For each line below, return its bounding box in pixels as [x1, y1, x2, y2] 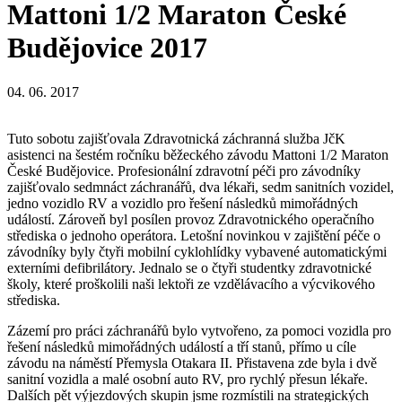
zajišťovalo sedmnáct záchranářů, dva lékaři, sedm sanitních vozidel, [7, 179, 394, 195]
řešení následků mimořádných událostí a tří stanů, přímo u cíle [7, 338, 356, 354]
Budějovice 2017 [7, 31, 207, 65]
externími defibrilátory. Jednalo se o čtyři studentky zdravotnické [7, 259, 371, 275]
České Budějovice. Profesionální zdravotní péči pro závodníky [7, 162, 361, 179]
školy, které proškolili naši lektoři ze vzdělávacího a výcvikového [7, 275, 375, 292]
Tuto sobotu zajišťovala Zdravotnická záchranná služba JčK [7, 130, 345, 146]
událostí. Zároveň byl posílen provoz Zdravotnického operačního [7, 211, 374, 227]
